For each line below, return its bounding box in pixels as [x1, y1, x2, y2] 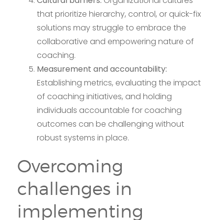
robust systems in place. [37, 132, 129, 144]
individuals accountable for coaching [37, 105, 182, 116]
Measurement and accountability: [37, 63, 167, 75]
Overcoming [17, 155, 123, 177]
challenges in [17, 178, 132, 200]
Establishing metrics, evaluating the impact [37, 77, 201, 89]
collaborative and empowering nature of [37, 36, 194, 48]
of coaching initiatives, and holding [37, 91, 172, 103]
